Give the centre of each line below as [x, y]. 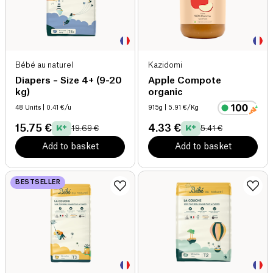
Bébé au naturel [44, 65]
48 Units [28, 108]
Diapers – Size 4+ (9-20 [69, 80]
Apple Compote [185, 80]
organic [165, 92]
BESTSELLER [38, 182]
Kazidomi [165, 65]
